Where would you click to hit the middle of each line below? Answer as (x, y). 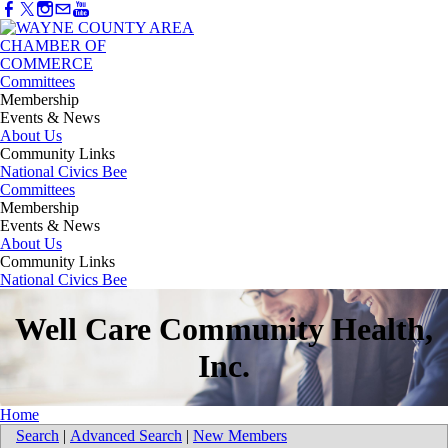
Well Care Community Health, (224, 328)
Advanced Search (126, 436)
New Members (240, 436)
